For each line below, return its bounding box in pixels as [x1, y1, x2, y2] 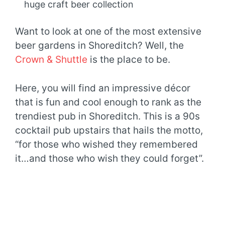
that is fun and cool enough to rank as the [15, 96, 201, 108]
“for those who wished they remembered [15, 138, 198, 150]
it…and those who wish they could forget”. [15, 152, 204, 164]
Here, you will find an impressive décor [15, 82, 190, 94]
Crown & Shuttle [15, 54, 87, 66]
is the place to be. [87, 54, 170, 66]
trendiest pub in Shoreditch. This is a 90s [15, 110, 200, 122]
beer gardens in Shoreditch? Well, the [15, 40, 184, 52]
